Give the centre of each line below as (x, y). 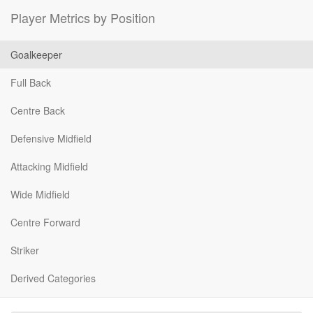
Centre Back (38, 110)
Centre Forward (45, 222)
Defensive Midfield (51, 138)
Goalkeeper (36, 54)
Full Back (31, 82)
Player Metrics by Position (83, 17)
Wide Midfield (40, 194)
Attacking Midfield (49, 166)
